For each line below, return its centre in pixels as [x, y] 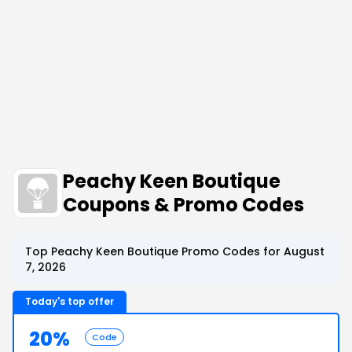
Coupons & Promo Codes [183, 205]
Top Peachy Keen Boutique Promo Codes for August [175, 251]
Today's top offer [70, 301]
